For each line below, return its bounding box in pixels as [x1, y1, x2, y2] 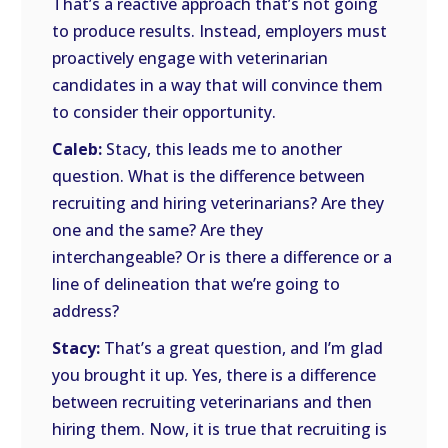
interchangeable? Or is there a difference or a [52, 246, 393, 268]
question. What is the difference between [52, 165, 366, 187]
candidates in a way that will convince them [52, 74, 384, 96]
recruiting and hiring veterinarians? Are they [52, 192, 385, 214]
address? [52, 300, 120, 322]
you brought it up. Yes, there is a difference [52, 364, 377, 386]
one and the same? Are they [52, 219, 264, 241]
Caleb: [52, 138, 103, 160]
